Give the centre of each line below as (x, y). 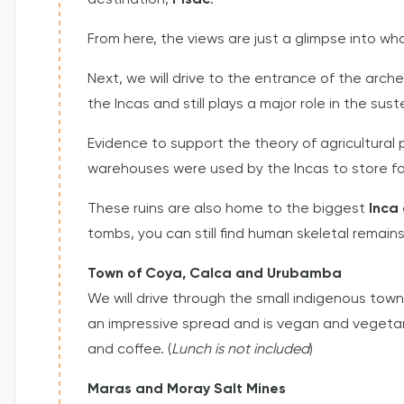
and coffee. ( (129, 350)
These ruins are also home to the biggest (228, 210)
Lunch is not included (240, 350)
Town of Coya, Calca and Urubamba (215, 275)
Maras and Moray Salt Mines (187, 390)
